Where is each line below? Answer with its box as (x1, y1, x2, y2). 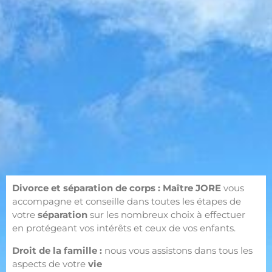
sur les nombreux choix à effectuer (87, 209, 245, 221)
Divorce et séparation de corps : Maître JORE (12, 182, 221, 194)
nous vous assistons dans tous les (102, 244, 253, 256)
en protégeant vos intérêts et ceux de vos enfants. (12, 222, 236, 234)
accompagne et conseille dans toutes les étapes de (12, 195, 241, 208)
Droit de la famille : (12, 244, 102, 256)
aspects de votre (12, 257, 88, 270)
